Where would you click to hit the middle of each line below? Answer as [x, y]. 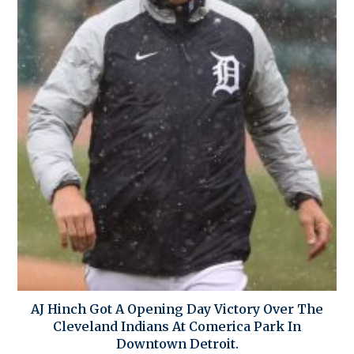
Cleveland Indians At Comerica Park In [177, 326]
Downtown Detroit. [177, 343]
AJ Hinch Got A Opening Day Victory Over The [177, 309]
